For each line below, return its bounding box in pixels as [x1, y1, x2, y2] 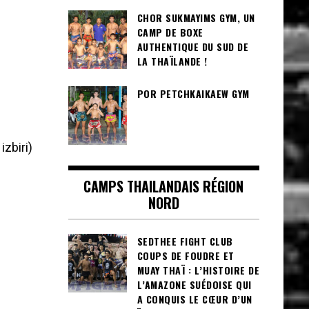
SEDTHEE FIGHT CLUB [137, 234, 233, 249]
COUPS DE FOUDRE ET [137, 248, 235, 263]
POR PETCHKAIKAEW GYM [137, 86, 250, 101]
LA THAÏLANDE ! [137, 54, 208, 69]
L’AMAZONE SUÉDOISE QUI [137, 277, 252, 292]
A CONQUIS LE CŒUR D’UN [137, 292, 252, 307]
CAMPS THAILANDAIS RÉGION [83, 176, 244, 197]
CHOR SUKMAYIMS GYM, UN [137, 10, 255, 26]
